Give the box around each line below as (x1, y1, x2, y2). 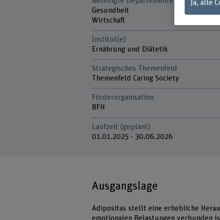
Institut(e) (92, 35, 126, 43)
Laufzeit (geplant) (92, 123, 151, 131)
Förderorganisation (92, 94, 154, 102)
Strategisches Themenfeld (92, 65, 178, 73)
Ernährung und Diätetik (92, 45, 168, 53)
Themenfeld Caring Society (92, 75, 180, 82)
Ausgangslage (92, 180, 158, 192)
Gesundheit (92, 6, 132, 14)
